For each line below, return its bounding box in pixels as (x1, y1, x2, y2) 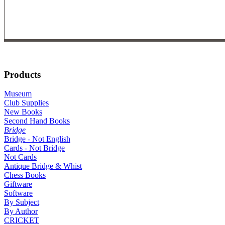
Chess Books (4, 171, 46, 180)
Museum (4, 89, 32, 98)
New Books (4, 107, 42, 117)
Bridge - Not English (4, 135, 70, 144)
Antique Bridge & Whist (4, 162, 82, 171)
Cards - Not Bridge (4, 144, 65, 153)
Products (4, 69, 41, 80)
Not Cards (4, 153, 37, 162)
